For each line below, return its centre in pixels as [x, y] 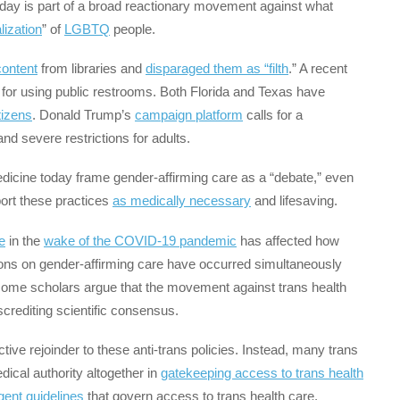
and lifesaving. [296, 201]
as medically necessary [182, 201]
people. [134, 29]
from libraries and [92, 69]
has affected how [288, 240]
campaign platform [189, 115]
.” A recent [318, 69]
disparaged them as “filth [217, 69]
